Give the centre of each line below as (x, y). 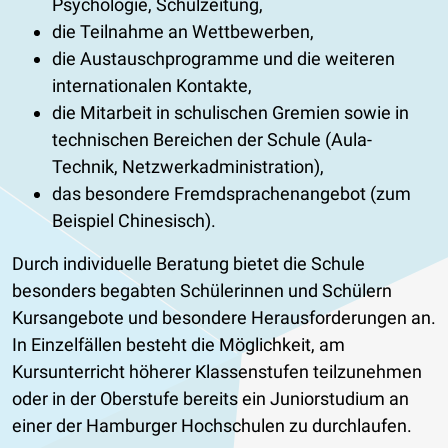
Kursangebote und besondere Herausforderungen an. (224, 317)
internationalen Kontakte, (152, 85)
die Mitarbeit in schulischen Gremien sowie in (230, 112)
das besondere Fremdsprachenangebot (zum (231, 193)
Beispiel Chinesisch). (134, 220)
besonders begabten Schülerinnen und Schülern (202, 290)
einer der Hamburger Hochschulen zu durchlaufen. (212, 425)
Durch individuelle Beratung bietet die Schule (188, 263)
